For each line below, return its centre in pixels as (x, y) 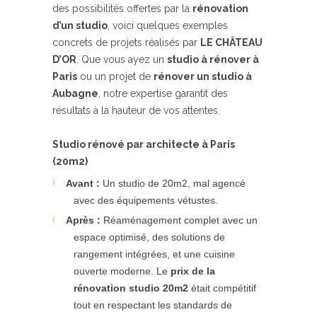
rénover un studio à (203, 76)
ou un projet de (115, 76)
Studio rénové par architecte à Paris (144, 144)
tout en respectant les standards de (153, 305)
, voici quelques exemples (168, 25)
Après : (83, 220)
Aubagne (75, 93)
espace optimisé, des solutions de (149, 237)
